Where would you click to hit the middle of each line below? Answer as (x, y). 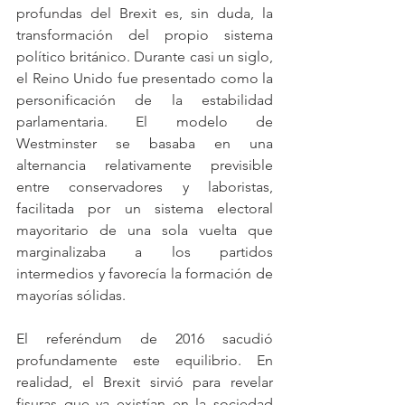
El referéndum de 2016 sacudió (145, 339)
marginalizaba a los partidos (145, 252)
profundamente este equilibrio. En (145, 360)
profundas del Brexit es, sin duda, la (145, 13)
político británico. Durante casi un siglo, (145, 57)
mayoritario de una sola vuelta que (145, 230)
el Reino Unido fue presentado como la (145, 78)
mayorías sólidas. (71, 295)
